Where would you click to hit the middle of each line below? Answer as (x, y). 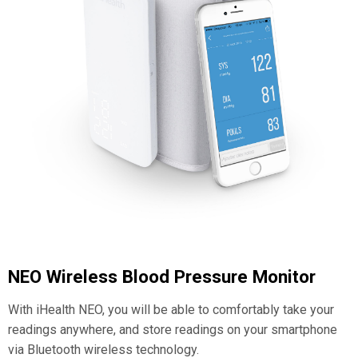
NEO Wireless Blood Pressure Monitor (162, 277)
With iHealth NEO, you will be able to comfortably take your (171, 310)
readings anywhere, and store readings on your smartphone (173, 330)
